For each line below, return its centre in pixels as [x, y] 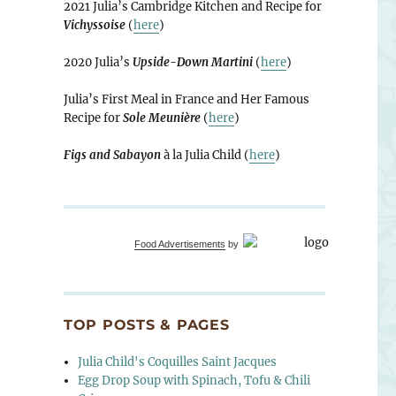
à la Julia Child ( [205, 156]
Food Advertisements [179, 244]
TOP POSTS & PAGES [146, 324]
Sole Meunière [161, 118]
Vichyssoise [94, 26]
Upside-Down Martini [192, 63]
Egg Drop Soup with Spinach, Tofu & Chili [194, 380]
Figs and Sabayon [112, 156]
